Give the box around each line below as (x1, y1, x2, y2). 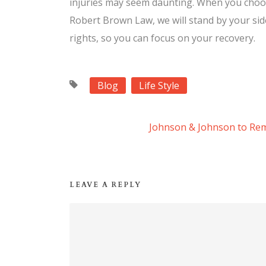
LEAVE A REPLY (69, 180, 141, 190)
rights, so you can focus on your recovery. (69, 31, 255, 45)
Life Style (139, 79, 179, 93)
